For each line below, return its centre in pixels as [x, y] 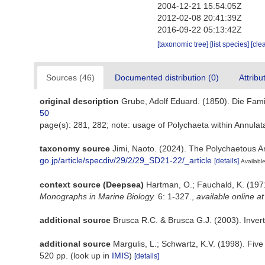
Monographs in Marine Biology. [98, 196]
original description [79, 101]
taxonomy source [75, 148]
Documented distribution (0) [167, 77]
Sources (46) [70, 77]
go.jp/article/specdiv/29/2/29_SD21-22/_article [126, 160]
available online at [230, 196]
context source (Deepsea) [92, 184]
